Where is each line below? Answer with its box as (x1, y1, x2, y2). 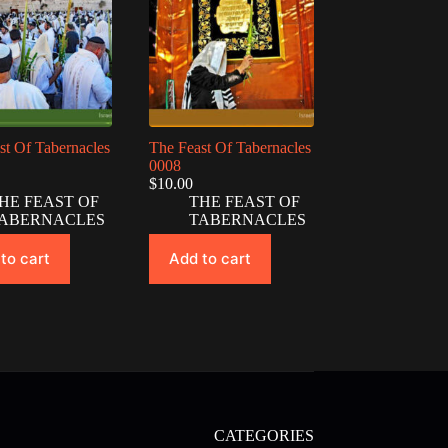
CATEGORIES (213, 427, 314, 445)
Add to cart (169, 249, 252, 269)
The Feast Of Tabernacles (149, 138, 312, 156)
